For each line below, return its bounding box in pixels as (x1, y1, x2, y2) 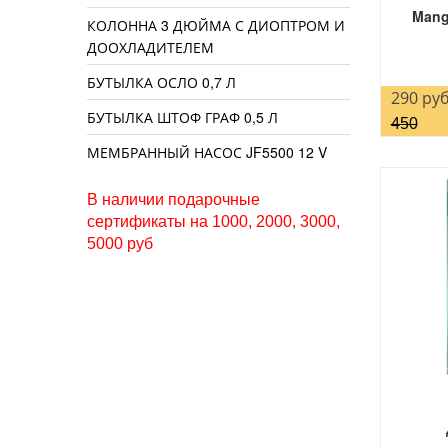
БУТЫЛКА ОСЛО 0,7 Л (87, 72, 236, 93)
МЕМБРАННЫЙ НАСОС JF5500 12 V (87, 142, 327, 163)
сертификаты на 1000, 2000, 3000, (87, 213, 340, 231)
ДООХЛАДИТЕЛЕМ (87, 37, 214, 58)
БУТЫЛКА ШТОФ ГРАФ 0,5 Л (87, 107, 278, 128)
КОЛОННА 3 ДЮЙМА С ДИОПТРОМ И (87, 15, 345, 36)
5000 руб (87, 235, 153, 253)
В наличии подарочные (87, 191, 260, 209)
